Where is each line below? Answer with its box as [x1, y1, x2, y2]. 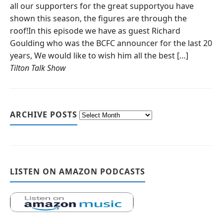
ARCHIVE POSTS [10, 109, 77, 120]
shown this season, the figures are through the [10, 12, 187, 24]
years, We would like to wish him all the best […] [10, 50, 188, 61]
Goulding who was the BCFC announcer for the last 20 [10, 37, 212, 49]
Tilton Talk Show [10, 62, 66, 73]
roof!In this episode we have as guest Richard [10, 25, 180, 36]
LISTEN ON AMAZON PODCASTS [10, 166, 145, 177]
